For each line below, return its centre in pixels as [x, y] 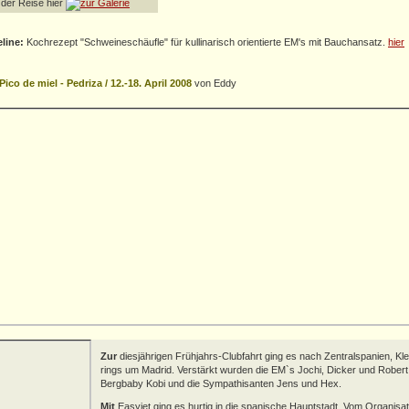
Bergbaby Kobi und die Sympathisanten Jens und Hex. [221, 383]
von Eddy [215, 83]
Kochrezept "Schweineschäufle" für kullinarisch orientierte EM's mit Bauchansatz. [206, 42]
